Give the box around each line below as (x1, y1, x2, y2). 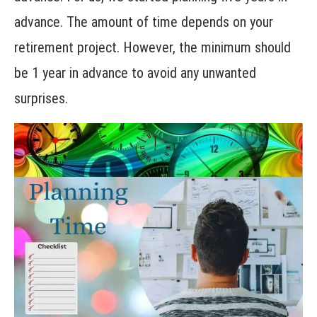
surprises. (14, 90, 68, 108)
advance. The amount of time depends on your (14, 13, 273, 31)
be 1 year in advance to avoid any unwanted (14, 64, 256, 82)
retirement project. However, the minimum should (14, 39, 291, 57)
